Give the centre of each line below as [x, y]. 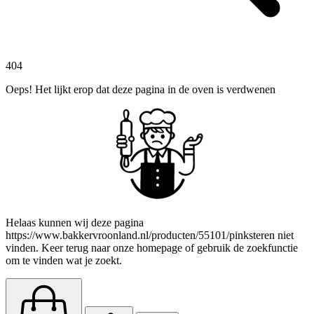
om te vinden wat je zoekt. [64, 261]
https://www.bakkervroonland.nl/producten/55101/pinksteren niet [150, 235]
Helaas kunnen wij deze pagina [75, 223]
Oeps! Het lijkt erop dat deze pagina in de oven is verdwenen [141, 89]
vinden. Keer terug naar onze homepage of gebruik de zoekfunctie [152, 248]
